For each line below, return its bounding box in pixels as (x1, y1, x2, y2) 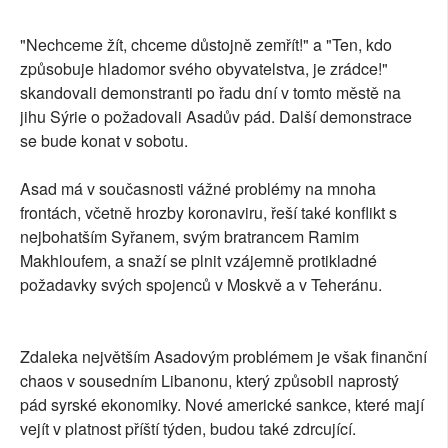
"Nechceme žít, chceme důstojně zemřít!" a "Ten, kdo (20, 33, 392, 57)
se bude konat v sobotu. (20, 129, 188, 153)
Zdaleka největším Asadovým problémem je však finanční (20, 345, 427, 369)
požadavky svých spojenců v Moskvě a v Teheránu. (20, 273, 382, 297)
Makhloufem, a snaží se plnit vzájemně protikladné (20, 249, 377, 273)
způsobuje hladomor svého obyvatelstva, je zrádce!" (20, 57, 388, 81)
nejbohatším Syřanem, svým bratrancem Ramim (20, 225, 359, 249)
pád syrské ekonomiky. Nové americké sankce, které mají (20, 393, 424, 417)
